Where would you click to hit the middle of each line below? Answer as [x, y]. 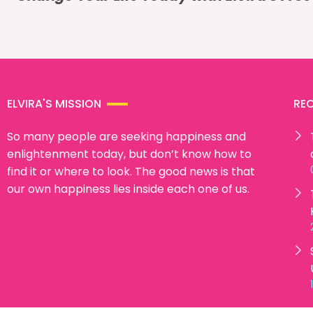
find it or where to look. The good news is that [131, 172]
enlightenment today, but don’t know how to [129, 154]
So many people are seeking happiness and [126, 137]
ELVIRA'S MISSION [54, 104]
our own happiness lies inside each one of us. [128, 189]
